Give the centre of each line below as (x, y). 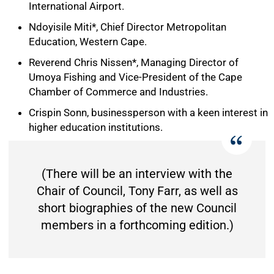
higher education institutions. (96, 127)
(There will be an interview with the (137, 174)
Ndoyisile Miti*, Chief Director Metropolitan (128, 27)
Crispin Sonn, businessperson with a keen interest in (148, 113)
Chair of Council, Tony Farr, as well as (137, 191)
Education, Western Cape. (88, 42)
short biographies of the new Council (137, 208)
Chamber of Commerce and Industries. (118, 92)
